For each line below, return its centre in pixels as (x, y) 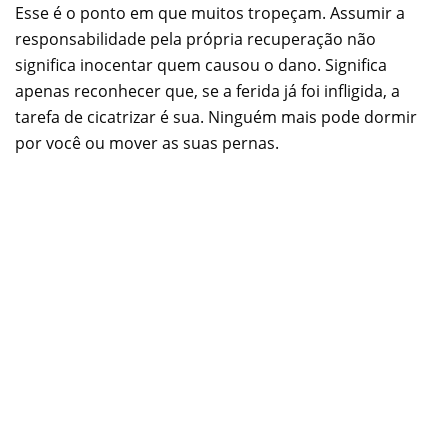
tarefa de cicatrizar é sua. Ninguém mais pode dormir (216, 116)
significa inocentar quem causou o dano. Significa (201, 64)
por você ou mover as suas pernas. (147, 142)
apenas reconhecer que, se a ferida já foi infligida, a (207, 90)
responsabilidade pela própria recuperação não (195, 38)
